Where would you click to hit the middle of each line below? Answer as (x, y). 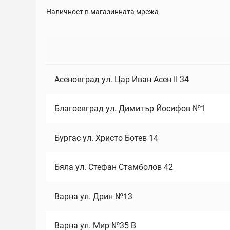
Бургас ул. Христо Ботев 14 (106, 138)
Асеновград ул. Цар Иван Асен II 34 (122, 79)
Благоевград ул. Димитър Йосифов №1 (130, 109)
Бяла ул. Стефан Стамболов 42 (114, 167)
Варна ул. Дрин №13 (93, 196)
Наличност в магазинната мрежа (102, 12)
